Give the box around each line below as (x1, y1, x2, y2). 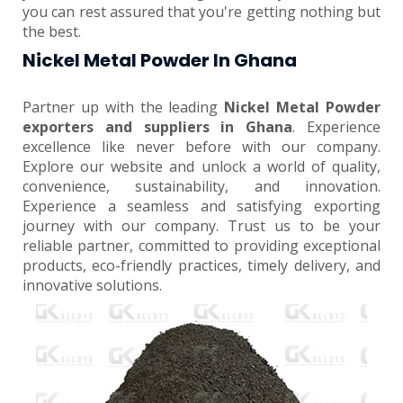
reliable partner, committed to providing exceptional (22, 236, 381, 255)
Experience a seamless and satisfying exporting (22, 196, 381, 216)
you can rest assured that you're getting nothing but (22, 2, 381, 22)
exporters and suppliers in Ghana (22, 117, 293, 137)
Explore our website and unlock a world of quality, (22, 157, 381, 176)
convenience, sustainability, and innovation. (22, 176, 381, 196)
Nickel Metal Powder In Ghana (22, 48, 297, 73)
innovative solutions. (22, 275, 162, 295)
